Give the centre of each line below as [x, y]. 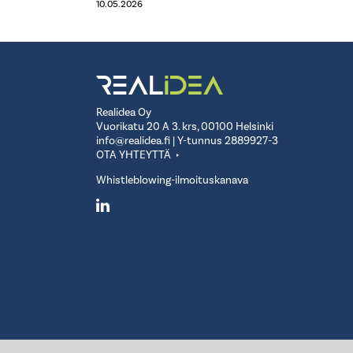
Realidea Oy [124, 113]
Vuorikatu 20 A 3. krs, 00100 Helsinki [185, 127]
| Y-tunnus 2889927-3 [224, 141]
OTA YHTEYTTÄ [134, 156]
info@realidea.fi [133, 141]
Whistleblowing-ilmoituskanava [172, 181]
